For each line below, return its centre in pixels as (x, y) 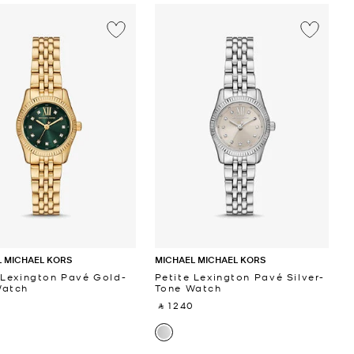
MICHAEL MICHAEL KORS (210, 259)
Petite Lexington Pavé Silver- (239, 276)
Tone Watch (188, 287)
